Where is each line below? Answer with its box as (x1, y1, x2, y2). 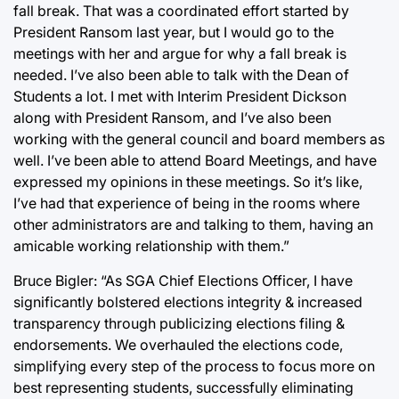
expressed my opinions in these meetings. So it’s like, (13, 173, 362, 191)
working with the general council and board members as (13, 130, 385, 148)
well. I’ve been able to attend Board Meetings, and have (13, 151, 377, 169)
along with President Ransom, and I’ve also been (13, 109, 331, 126)
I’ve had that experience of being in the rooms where (13, 194, 360, 212)
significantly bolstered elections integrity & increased (13, 293, 362, 311)
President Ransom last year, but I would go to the (13, 23, 334, 41)
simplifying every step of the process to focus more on (13, 357, 375, 375)
